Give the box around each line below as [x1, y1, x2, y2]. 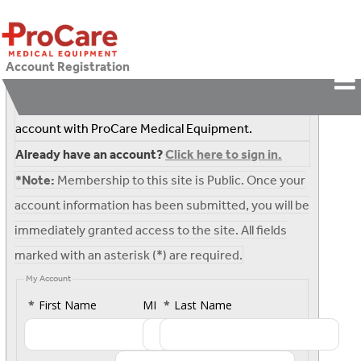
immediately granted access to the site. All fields [15, 222, 287, 238]
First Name [39, 297, 97, 313]
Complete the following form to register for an [15, 96, 274, 112]
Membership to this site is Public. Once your [55, 172, 305, 188]
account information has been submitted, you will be [15, 197, 309, 213]
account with [15, 120, 91, 136]
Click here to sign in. [165, 146, 282, 162]
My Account [26, 272, 71, 284]
